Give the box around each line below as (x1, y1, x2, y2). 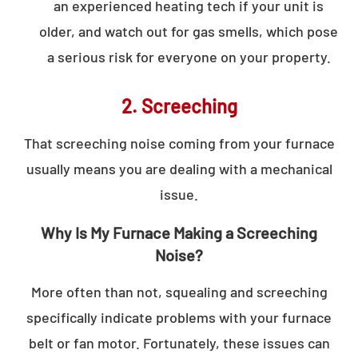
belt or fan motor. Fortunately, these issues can (28, 333, 330, 352)
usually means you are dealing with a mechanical (26, 159, 332, 177)
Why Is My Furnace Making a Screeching (41, 222, 317, 242)
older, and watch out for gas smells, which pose (39, 22, 338, 40)
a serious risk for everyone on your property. (46, 47, 331, 66)
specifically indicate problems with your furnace (26, 308, 332, 326)
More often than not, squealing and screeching (30, 282, 328, 300)
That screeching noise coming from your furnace (23, 133, 335, 152)
